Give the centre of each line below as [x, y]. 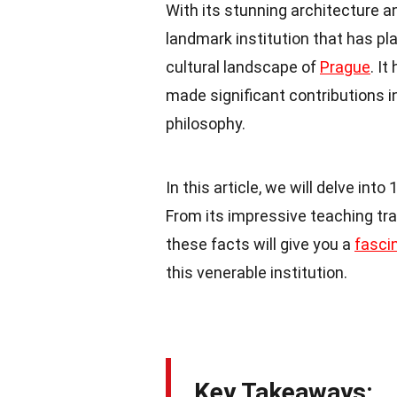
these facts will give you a [260, 244]
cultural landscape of [243, 67]
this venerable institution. [257, 272]
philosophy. [206, 124]
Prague [345, 67]
